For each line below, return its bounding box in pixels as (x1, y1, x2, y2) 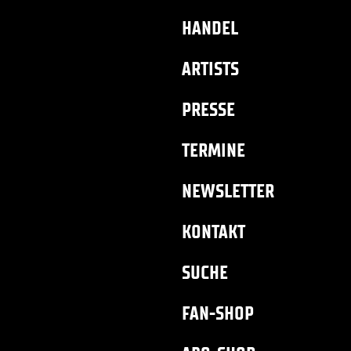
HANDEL (182, 16, 238, 39)
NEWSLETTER (182, 179, 274, 202)
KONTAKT (182, 220, 245, 243)
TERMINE (182, 139, 245, 161)
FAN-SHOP (182, 302, 254, 324)
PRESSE (182, 98, 235, 121)
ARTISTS (182, 57, 239, 80)
